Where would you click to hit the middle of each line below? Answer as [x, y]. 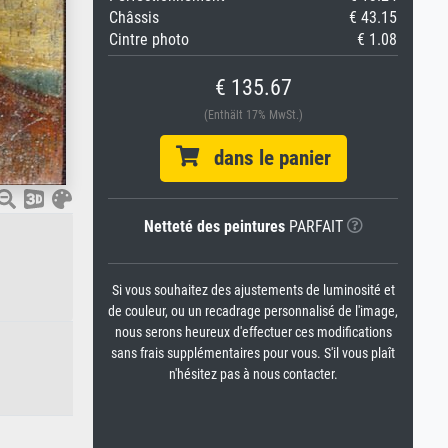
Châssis [134, 17]
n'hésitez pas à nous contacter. [253, 374]
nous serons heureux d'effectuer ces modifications [253, 332]
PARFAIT [313, 226]
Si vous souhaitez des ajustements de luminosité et [253, 290]
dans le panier [264, 158]
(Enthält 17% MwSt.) [253, 115]
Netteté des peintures [214, 226]
